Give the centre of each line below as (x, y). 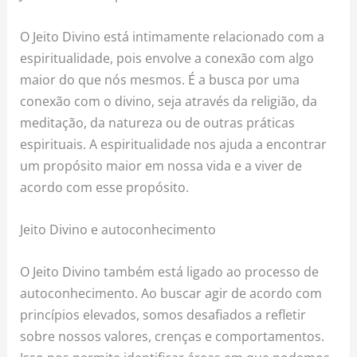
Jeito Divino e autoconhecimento (118, 229)
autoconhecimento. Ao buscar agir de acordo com (171, 293)
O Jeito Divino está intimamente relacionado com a (173, 36)
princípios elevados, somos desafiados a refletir (163, 315)
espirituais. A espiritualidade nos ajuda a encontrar (174, 143)
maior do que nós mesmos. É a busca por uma (160, 79)
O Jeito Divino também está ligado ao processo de (170, 272)
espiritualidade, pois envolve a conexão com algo (167, 57)
